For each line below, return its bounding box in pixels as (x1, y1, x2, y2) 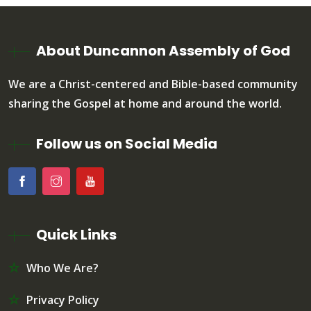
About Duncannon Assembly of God (36, 40, 290, 60)
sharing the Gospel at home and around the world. (8, 95, 282, 111)
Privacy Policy (26, 292, 99, 308)
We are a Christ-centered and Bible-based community (8, 76, 298, 92)
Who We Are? (26, 260, 99, 276)
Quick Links (36, 224, 117, 244)
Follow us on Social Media (36, 133, 217, 153)
